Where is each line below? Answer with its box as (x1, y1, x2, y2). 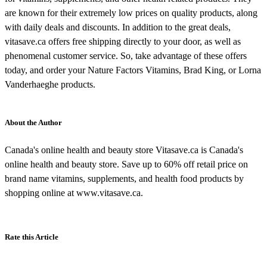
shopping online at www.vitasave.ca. (5, 188, 143, 198)
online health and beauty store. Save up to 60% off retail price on (5, 159, 248, 170)
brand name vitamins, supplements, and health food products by (5, 173, 244, 184)
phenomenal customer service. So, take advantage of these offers (5, 51, 247, 61)
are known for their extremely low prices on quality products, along (5, 8, 257, 18)
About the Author (5, 118, 62, 128)
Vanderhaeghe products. (5, 79, 95, 90)
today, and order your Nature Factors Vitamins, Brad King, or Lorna (5, 65, 261, 76)
